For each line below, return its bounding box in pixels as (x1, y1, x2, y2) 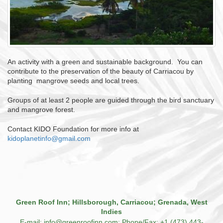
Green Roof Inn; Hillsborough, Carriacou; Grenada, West (15, 198, 208, 207)
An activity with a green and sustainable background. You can (7, 58, 203, 66)
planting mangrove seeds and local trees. (7, 77, 139, 85)
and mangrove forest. (7, 106, 75, 114)
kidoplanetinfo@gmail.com (7, 134, 91, 143)
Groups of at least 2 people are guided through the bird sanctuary (7, 96, 214, 105)
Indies (101, 208, 122, 216)
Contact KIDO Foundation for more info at (7, 125, 139, 133)
